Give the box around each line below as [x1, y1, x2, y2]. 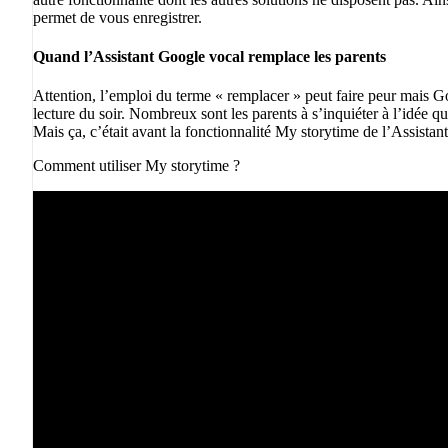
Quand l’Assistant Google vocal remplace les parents [33, 48, 386, 66]
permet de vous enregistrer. [33, 8, 202, 26]
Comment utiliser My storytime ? [33, 157, 240, 175]
